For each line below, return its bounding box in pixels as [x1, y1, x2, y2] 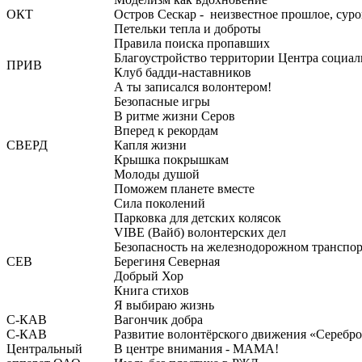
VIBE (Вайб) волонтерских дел [114, 225, 286, 239]
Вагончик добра [114, 313, 203, 326]
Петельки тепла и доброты [114, 22, 261, 36]
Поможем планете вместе [114, 182, 255, 196]
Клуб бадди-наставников [114, 65, 251, 79]
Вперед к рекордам [114, 124, 218, 137]
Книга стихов [114, 284, 189, 297]
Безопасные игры [114, 95, 210, 108]
